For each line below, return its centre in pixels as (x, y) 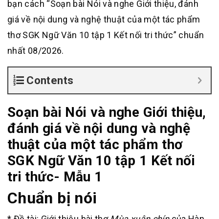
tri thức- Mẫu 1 (55, 177)
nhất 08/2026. (36, 51)
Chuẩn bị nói (52, 198)
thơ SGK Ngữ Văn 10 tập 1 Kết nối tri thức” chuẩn (106, 35)
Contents (50, 80)
